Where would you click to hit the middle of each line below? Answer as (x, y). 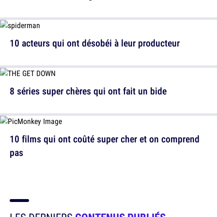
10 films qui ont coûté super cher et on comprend (105, 139)
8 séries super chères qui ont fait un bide (88, 91)
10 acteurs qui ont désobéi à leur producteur (95, 43)
